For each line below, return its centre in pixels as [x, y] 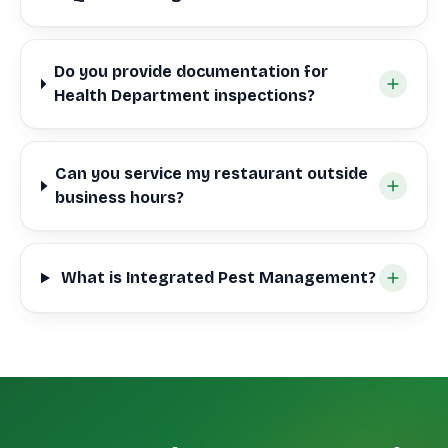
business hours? [120, 197]
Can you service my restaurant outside [212, 173]
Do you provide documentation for [190, 71]
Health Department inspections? [184, 95]
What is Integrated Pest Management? [218, 277]
